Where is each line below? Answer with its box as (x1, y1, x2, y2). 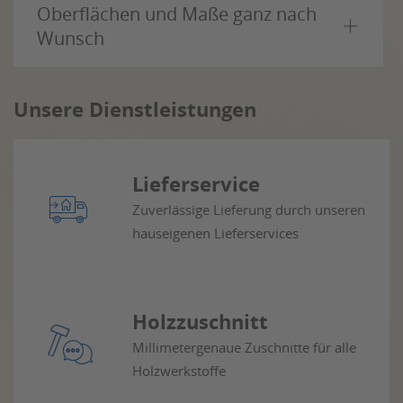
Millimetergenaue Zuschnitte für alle (131, 337, 356, 356)
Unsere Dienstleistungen (13, 95, 256, 123)
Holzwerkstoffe (131, 361, 226, 380)
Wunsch (37, 26, 104, 50)
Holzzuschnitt (131, 307, 268, 336)
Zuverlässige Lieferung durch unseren (131, 201, 365, 219)
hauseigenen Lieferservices (131, 224, 299, 243)
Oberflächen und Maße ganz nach (37, 2, 317, 26)
